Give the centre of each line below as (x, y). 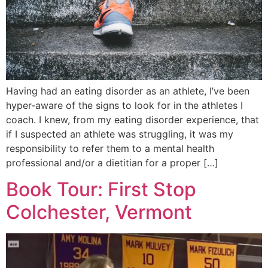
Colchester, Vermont (99, 212)
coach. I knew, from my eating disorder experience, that (133, 119)
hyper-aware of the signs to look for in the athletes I (124, 105)
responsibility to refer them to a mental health (110, 148)
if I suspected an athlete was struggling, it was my (120, 134)
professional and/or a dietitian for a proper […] (112, 162)
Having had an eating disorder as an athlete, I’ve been (128, 91)
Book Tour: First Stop (101, 190)
